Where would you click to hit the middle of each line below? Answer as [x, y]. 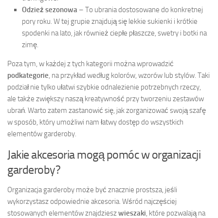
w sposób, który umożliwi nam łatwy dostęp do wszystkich [95, 122]
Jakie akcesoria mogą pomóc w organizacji [104, 154]
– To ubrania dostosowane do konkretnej [140, 9]
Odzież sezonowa [50, 9]
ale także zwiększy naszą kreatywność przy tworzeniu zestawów [106, 99]
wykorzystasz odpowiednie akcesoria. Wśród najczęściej [92, 201]
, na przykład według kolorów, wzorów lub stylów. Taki [129, 75]
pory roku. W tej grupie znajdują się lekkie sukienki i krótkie [110, 21]
